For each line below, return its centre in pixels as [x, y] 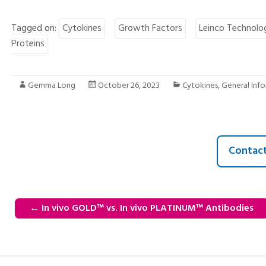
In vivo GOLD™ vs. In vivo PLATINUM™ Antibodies [147, 209]
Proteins [28, 44]
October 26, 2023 [129, 86]
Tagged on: [35, 29]
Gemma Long [52, 86]
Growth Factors [151, 29]
